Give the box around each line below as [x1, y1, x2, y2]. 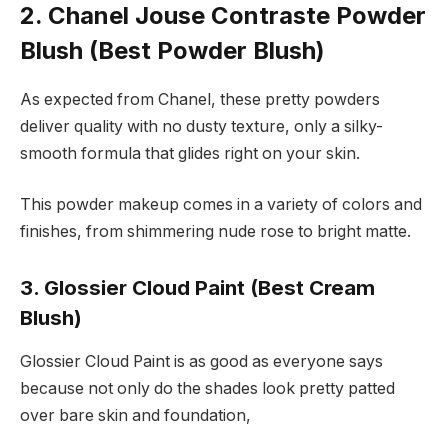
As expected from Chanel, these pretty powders [20, 89, 380, 109]
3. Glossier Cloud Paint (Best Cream [20, 274, 375, 300]
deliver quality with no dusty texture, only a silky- [20, 116, 383, 136]
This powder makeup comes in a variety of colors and [20, 195, 422, 215]
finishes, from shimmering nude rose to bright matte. [20, 222, 411, 242]
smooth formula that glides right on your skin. [20, 143, 360, 163]
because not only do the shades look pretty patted [20, 379, 395, 399]
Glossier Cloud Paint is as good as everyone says [20, 352, 383, 372]
